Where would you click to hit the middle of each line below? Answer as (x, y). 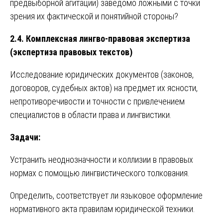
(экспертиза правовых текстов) (71, 52)
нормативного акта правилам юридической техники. (103, 209)
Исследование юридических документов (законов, (102, 74)
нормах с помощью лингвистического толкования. (100, 173)
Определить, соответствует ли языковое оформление (106, 195)
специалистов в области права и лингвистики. (91, 114)
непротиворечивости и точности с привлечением (97, 101)
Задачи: (25, 137)
